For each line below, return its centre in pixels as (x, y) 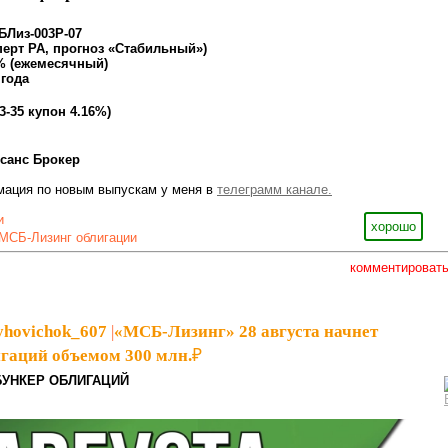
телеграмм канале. (274, 189)
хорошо (393, 226)
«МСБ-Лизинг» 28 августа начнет (246, 331)
